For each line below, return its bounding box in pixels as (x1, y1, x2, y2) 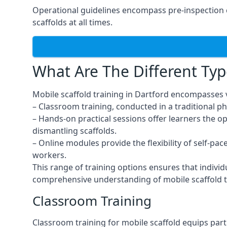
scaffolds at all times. (32, 17, 112, 28)
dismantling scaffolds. (32, 125, 117, 136)
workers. (32, 149, 66, 161)
